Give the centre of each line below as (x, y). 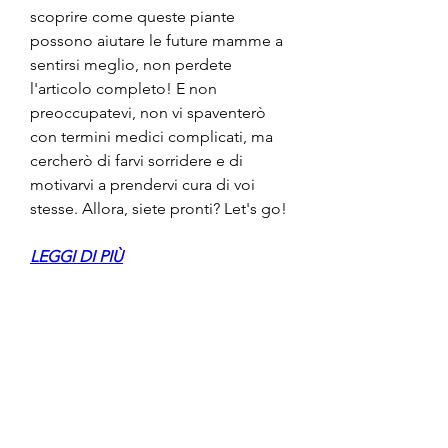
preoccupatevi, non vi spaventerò (148, 112)
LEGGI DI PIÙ (76, 256)
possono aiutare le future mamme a (156, 40)
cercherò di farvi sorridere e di (136, 160)
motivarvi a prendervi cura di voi (142, 184)
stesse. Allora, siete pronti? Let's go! (158, 208)
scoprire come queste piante (132, 16)
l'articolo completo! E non (123, 88)
